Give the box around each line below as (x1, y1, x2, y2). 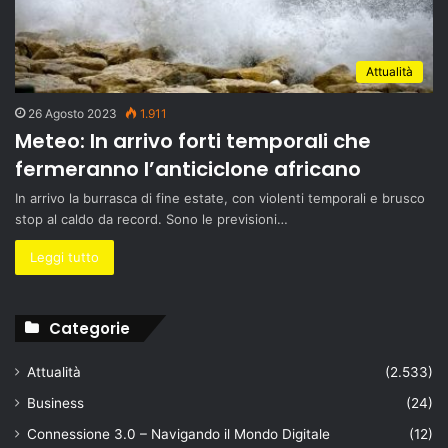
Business (27, 394, 84, 411)
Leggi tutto (30, 248, 99, 265)
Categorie (49, 317, 130, 339)
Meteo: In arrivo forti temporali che (15, 126, 371, 155)
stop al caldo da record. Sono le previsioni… (15, 210, 288, 227)
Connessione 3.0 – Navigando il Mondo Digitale (27, 425, 330, 442)
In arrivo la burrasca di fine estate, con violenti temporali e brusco (15, 189, 425, 206)
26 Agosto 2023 (28, 105, 117, 121)
